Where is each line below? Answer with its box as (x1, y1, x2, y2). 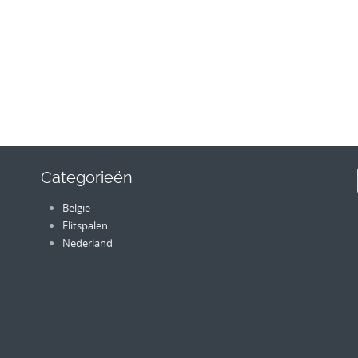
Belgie (62, 200, 91, 215)
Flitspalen (62, 217, 109, 233)
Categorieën (40, 169, 133, 188)
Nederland (62, 235, 113, 250)
